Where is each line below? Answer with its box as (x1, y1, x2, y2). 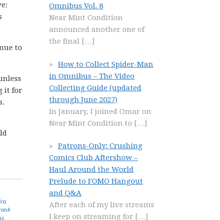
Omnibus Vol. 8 (49, 1, 103, 10)
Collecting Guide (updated (49, 83, 141, 92)
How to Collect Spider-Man (58, 59, 153, 69)
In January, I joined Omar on (49, 107, 151, 116)
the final (49, 37, 82, 46)
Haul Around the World (49, 165, 134, 174)
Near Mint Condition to (49, 118, 134, 128)
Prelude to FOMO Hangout (49, 177, 143, 186)
